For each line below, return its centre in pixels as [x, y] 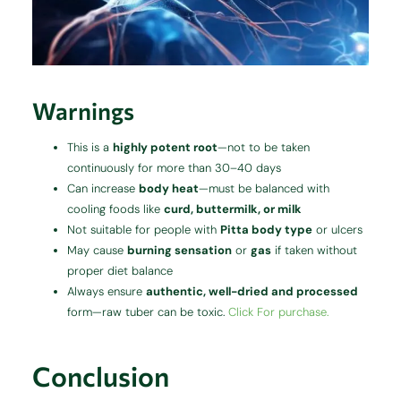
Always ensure [107, 292]
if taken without [315, 251]
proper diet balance [120, 271]
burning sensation [180, 251]
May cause [98, 251]
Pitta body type [267, 230]
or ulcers [338, 230]
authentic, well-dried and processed [252, 292]
